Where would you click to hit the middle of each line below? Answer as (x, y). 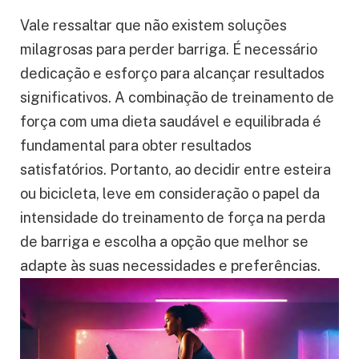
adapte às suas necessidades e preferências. (170, 266)
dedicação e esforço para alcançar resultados (172, 74)
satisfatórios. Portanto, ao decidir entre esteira (175, 170)
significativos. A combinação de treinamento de (177, 98)
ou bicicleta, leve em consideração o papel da (170, 194)
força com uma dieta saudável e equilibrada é (171, 122)
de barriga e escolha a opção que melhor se (164, 242)
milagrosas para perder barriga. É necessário (169, 50)
